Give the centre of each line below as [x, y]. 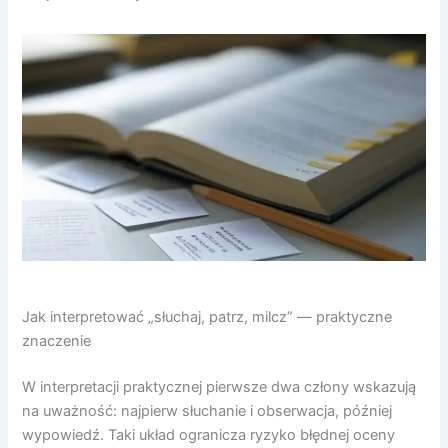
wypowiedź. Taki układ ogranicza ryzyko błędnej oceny [209, 434]
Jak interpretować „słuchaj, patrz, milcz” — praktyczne [207, 316]
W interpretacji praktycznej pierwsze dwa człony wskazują [219, 386]
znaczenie [57, 340]
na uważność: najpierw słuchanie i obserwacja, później [207, 410]
